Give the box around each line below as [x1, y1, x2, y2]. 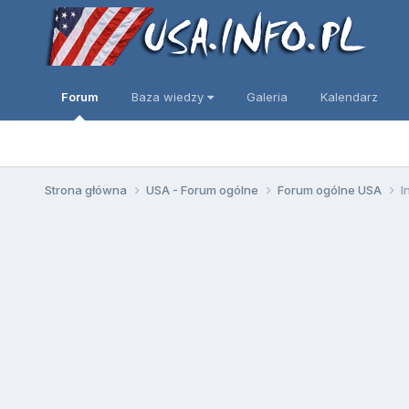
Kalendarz [320, 89, 378, 104]
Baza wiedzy [131, 89, 207, 104]
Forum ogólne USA [277, 182, 384, 197]
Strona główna [44, 182, 130, 197]
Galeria [246, 89, 288, 104]
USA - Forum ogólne [145, 182, 261, 197]
